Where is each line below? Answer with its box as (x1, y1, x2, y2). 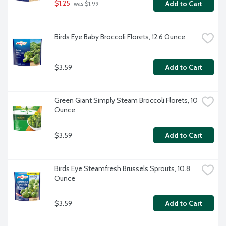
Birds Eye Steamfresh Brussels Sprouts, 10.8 (54, 164, 190, 174)
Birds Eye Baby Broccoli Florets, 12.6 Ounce (54, 32, 185, 42)
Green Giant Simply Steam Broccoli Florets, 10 (54, 96, 198, 105)
